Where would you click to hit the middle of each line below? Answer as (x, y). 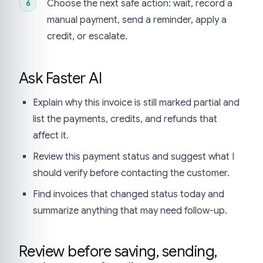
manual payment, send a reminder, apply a (137, 20)
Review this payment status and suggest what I (134, 157)
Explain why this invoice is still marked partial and (136, 103)
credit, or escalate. (87, 37)
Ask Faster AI (60, 78)
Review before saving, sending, (118, 252)
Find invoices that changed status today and (129, 195)
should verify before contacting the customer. (131, 173)
